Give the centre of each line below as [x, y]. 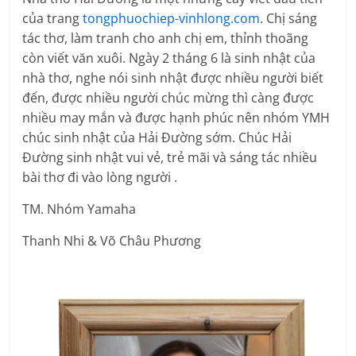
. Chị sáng [289, 19]
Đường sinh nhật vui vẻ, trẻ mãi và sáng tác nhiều [170, 158]
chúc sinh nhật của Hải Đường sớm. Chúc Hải [157, 138]
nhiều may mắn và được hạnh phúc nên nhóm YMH [176, 118]
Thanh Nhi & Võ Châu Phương [112, 241]
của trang [53, 19]
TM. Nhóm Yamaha [79, 209]
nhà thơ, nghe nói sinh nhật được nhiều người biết [173, 78]
